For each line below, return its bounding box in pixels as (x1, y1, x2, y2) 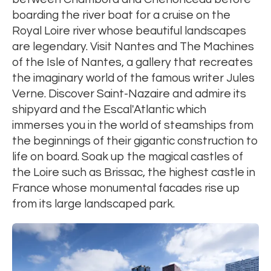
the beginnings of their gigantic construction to (12, 135, 258, 148)
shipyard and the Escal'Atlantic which (12, 103, 206, 116)
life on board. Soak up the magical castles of (12, 151, 243, 163)
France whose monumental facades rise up (12, 182, 240, 195)
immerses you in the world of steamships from (12, 119, 253, 132)
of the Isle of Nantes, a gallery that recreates (12, 56, 253, 69)
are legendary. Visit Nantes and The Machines (12, 41, 254, 53)
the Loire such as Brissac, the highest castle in (12, 166, 255, 179)
